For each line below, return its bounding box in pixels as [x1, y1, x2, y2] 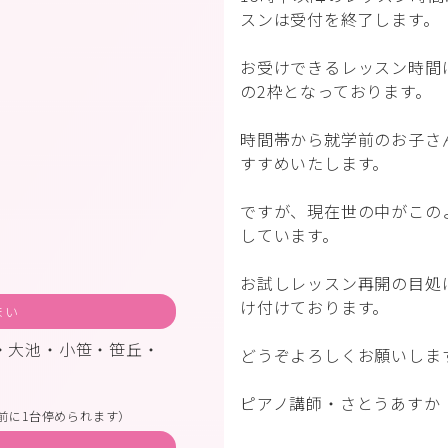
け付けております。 [240, 295, 390, 319]
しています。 [240, 223, 339, 247]
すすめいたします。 [240, 151, 390, 175]
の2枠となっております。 [240, 79, 432, 103]
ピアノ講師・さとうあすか [240, 391, 441, 415]
